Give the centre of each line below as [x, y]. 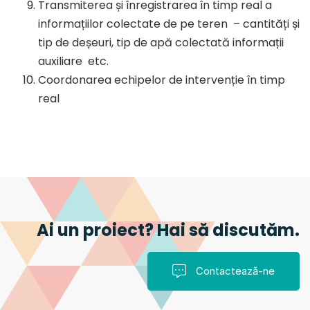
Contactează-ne [235, 271]
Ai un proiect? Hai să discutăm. [168, 230]
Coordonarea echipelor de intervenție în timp [162, 80]
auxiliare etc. [73, 61]
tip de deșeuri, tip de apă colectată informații [161, 42]
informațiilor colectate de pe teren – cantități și [169, 24]
